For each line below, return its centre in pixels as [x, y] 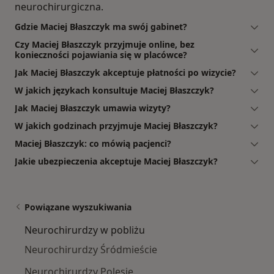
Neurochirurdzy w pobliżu [85, 230]
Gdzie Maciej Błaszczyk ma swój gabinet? [101, 26]
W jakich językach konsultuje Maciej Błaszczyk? [114, 90]
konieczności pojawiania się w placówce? [101, 54]
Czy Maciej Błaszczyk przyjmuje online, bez [105, 44]
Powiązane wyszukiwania [78, 207]
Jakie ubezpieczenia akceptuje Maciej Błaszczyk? [116, 161]
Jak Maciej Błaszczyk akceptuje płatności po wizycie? [125, 72]
